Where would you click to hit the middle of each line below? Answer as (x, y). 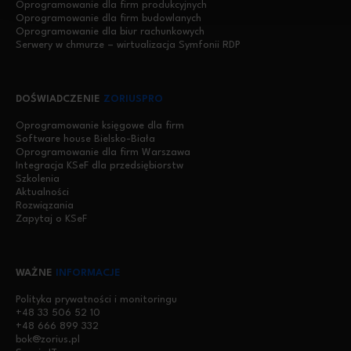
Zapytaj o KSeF (51, 219)
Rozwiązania (45, 206)
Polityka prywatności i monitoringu (96, 300)
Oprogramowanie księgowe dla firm (100, 126)
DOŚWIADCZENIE (60, 99)
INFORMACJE (88, 273)
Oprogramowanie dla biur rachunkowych (110, 32)
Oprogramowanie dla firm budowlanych (109, 18)
